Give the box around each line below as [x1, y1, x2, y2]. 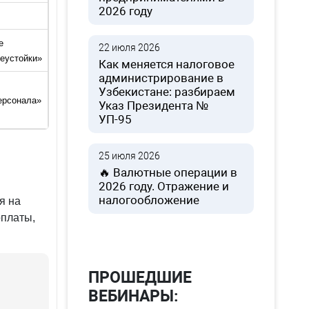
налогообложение [99, 193, 200, 207]
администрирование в [99, 71, 224, 85]
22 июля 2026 [99, 42, 161, 53]
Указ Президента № [99, 99, 209, 112]
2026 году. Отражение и [99, 179, 230, 193]
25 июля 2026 [99, 150, 161, 161]
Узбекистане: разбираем [99, 85, 236, 99]
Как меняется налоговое [99, 57, 235, 71]
